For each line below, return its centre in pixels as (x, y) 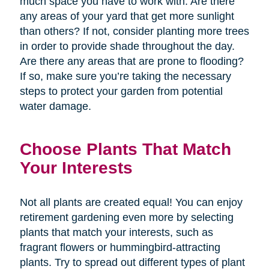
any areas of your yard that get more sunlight (127, 16)
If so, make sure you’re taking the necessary (125, 76)
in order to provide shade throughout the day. (127, 46)
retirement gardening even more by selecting (126, 217)
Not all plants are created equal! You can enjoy (131, 202)
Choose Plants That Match (125, 149)
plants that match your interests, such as (116, 232)
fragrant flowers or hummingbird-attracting (120, 247)
